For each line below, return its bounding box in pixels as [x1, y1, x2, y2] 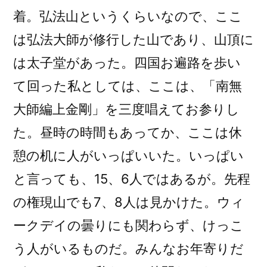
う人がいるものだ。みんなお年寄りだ [13, 241, 244, 257]
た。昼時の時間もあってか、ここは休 [13, 125, 242, 141]
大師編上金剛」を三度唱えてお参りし [13, 101, 240, 117]
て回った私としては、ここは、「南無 [13, 78, 242, 94]
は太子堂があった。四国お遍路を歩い [13, 55, 241, 71]
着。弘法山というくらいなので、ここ [13, 8, 243, 24]
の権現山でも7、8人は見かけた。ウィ [13, 194, 244, 210]
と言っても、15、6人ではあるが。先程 [13, 171, 250, 187]
